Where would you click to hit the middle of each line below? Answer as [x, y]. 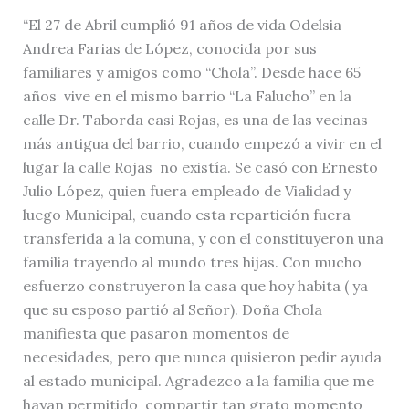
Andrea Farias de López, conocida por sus [169, 48]
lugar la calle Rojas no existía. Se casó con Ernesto [200, 167]
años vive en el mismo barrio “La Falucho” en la [187, 95]
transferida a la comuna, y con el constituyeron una [203, 238]
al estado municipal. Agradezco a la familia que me [198, 380]
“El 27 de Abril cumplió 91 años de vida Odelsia [182, 24]
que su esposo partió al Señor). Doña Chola [172, 309]
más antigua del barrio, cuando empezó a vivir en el [202, 143]
